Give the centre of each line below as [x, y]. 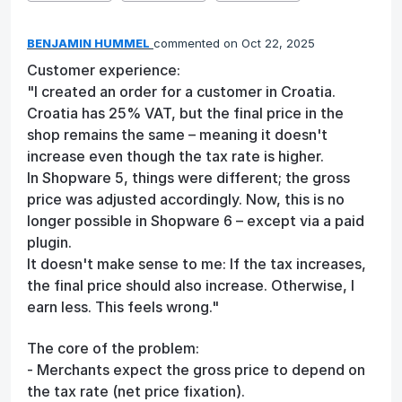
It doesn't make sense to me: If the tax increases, [197, 263]
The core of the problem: [113, 349]
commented [188, 43]
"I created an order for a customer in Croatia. [181, 91]
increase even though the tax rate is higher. [175, 156]
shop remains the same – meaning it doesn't [177, 134]
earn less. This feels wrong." [123, 306]
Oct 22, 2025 [278, 43]
